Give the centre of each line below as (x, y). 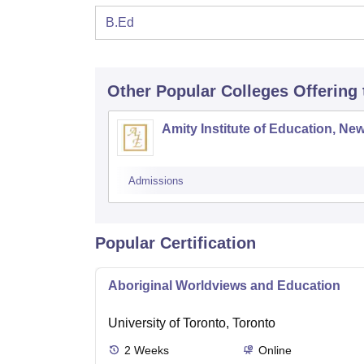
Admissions (156, 181)
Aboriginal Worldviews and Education (224, 286)
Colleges (255, 91)
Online (275, 351)
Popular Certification (175, 243)
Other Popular (162, 91)
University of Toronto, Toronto (192, 323)
